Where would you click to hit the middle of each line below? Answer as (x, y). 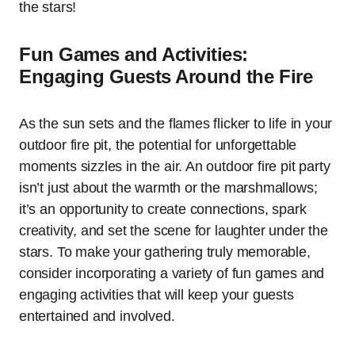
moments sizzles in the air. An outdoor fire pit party (175, 167)
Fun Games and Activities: (134, 55)
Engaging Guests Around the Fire (166, 77)
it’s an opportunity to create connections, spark (163, 210)
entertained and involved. (97, 317)
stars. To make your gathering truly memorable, (165, 252)
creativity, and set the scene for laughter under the (174, 231)
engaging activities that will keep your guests (157, 295)
